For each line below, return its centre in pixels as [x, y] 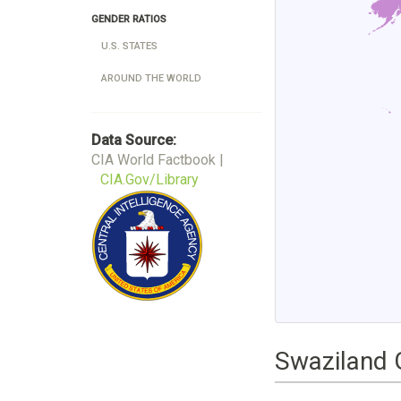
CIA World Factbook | [158, 160]
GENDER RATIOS [129, 19]
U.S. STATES [129, 46]
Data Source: [134, 140]
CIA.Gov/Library [149, 179]
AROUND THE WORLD [151, 78]
